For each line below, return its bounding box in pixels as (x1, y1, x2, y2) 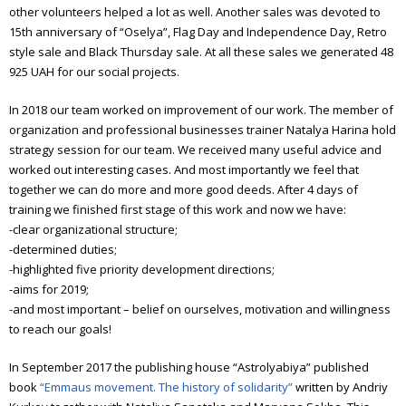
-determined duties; (9, 240, 117, 257)
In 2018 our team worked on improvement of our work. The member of (9, 101, 393, 118)
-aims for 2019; (9, 280, 89, 297)
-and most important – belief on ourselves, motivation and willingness (9, 300, 391, 317)
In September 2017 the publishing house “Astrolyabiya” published (9, 358, 369, 375)
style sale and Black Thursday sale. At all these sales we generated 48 (9, 43, 393, 60)
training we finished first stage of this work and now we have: (9, 200, 346, 217)
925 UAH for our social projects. (9, 63, 179, 80)
